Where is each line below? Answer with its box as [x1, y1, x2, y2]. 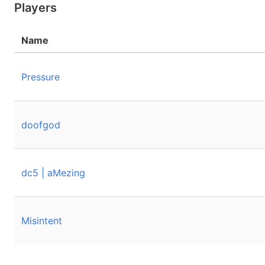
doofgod [21, 119, 60, 131]
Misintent [21, 215, 62, 227]
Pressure [21, 71, 60, 83]
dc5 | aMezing [21, 167, 85, 179]
